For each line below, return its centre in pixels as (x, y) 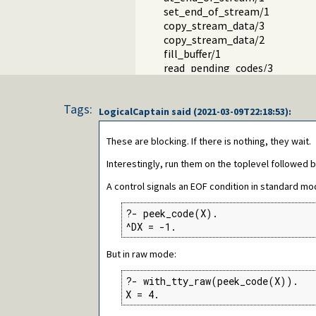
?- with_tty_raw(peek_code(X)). (212, 281)
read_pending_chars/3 (218, 82)
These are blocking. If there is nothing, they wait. (209, 141)
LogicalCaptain (134, 112)
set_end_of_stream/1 (217, 12)
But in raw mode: (141, 254)
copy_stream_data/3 (214, 26)
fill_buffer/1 (192, 54)
